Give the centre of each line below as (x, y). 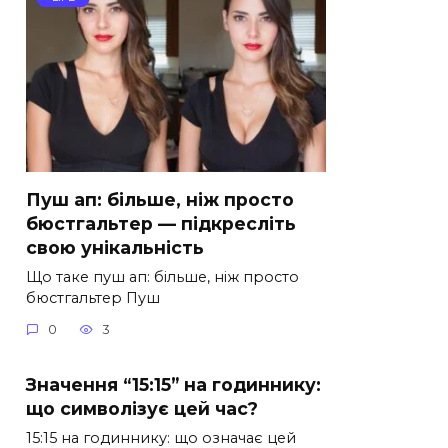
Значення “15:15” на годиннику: (173, 384)
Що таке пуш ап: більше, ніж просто (162, 276)
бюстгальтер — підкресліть (161, 223)
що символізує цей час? (142, 408)
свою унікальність (115, 247)
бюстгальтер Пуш (93, 297)
